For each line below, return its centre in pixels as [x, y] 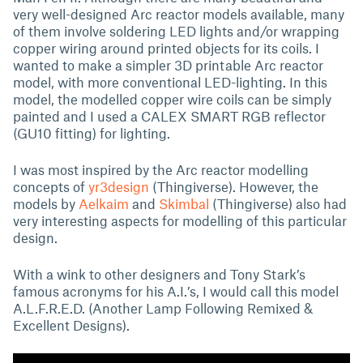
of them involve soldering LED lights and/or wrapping [176, 31]
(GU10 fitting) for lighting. [93, 133]
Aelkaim [104, 203]
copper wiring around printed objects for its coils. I [166, 48]
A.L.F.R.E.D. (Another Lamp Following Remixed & [163, 308]
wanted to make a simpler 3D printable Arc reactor [168, 65]
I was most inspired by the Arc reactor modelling [161, 169]
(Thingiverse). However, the [235, 186]
